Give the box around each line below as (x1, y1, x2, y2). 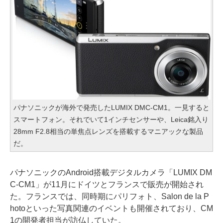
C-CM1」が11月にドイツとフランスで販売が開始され (10, 180, 204, 189)
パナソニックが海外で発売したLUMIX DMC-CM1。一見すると (13, 103, 210, 111)
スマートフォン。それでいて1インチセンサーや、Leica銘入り (13, 115, 209, 123)
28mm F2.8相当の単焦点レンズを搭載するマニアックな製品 (13, 127, 203, 135)
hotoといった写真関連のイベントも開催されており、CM (10, 204, 213, 213)
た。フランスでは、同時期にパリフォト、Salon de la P (10, 192, 209, 201)
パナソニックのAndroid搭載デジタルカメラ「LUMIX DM (10, 168, 212, 177)
